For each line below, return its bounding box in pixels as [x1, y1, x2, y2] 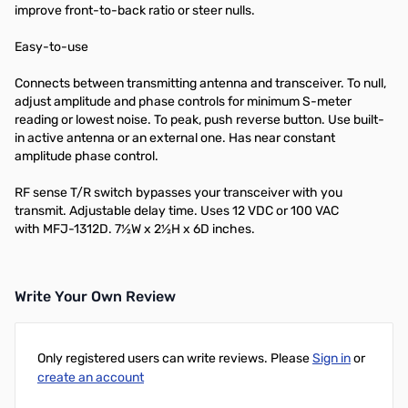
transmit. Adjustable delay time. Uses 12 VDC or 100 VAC [15, 203, 339, 219]
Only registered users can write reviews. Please [37, 351, 312, 366]
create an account [37, 370, 144, 385]
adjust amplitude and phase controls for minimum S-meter [15, 94, 352, 109]
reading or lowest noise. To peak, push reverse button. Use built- [15, 112, 384, 127]
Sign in [312, 351, 351, 366]
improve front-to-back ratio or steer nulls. [15, 3, 258, 18]
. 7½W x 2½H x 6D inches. [108, 221, 255, 237]
